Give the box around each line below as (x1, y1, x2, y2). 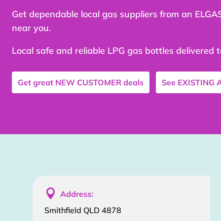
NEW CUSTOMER (55, 77, 121, 87)
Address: (60, 189, 93, 199)
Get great (18, 77, 55, 87)
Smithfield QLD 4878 (44, 205, 121, 215)
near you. (12, 22, 51, 34)
